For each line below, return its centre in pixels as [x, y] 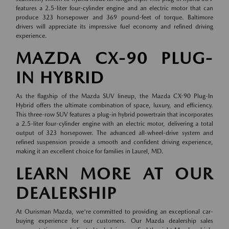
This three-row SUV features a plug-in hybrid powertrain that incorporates [114, 114]
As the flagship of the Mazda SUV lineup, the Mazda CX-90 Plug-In [114, 96]
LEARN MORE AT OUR [114, 173]
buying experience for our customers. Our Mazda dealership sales [114, 221]
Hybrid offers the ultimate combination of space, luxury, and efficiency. [114, 105]
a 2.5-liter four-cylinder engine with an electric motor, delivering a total [114, 123]
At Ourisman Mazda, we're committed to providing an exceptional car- [114, 211]
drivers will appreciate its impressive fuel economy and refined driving [114, 26]
